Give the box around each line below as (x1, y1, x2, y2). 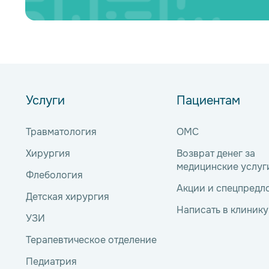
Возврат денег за (177, 147, 255, 160)
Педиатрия (26, 255, 77, 268)
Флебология (26, 168, 83, 181)
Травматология (26, 125, 97, 138)
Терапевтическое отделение (26, 233, 157, 246)
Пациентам (177, 92, 240, 108)
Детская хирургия (26, 190, 109, 203)
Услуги (26, 92, 65, 108)
